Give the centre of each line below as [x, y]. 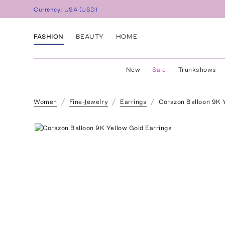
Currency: [49, 10]
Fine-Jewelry [89, 102]
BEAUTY [90, 36]
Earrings [134, 102]
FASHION [49, 36]
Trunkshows [197, 70]
